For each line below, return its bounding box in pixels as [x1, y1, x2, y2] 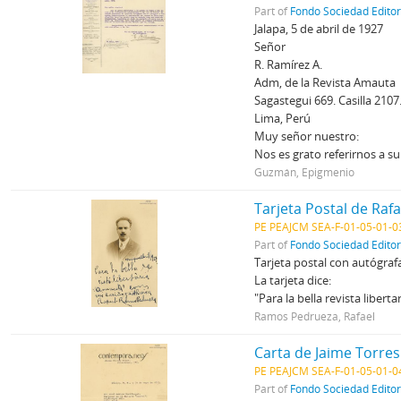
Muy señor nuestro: [254, 128, 360, 144]
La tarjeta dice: [254, 272, 332, 288]
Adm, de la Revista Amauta [254, 74, 397, 90]
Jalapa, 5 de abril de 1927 [254, 21, 384, 37]
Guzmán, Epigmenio [254, 165, 355, 179]
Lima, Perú [254, 110, 311, 126]
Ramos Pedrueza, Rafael [254, 309, 376, 323]
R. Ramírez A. [254, 56, 323, 73]
